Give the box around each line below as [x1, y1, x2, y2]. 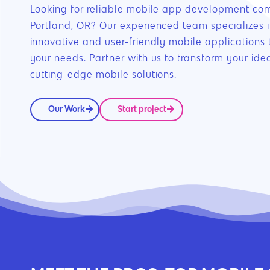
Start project [117, 103, 166, 114]
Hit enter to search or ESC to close [107, 221, 214, 229]
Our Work [48, 103, 85, 114]
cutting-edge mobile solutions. [30, 70, 177, 80]
